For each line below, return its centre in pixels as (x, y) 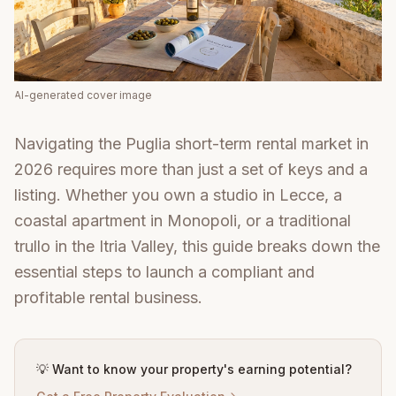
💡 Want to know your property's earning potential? (194, 369)
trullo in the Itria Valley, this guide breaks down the (197, 247)
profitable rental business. (108, 298)
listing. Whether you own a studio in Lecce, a (178, 195)
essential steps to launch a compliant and (164, 272)
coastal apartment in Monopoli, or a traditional (183, 221)
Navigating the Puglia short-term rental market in (191, 144)
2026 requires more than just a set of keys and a (191, 170)
